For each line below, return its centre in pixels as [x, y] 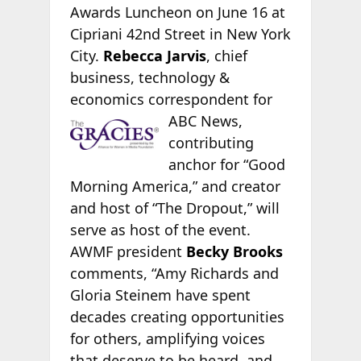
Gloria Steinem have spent [160, 295]
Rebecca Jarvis [154, 55]
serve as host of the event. [160, 229]
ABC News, [206, 120]
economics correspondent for [171, 99]
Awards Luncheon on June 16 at [177, 12]
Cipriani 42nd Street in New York [180, 33]
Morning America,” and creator [175, 186]
